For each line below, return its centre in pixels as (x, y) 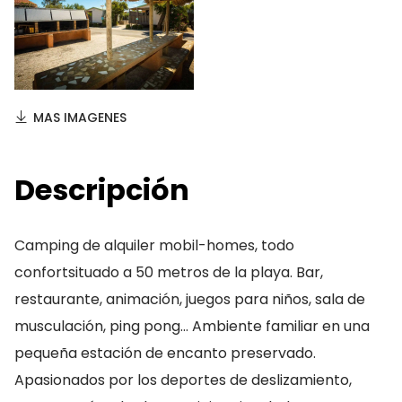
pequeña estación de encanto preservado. (165, 353)
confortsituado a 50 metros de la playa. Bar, (169, 272)
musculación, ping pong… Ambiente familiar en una (192, 326)
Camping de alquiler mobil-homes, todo (154, 245)
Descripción (102, 190)
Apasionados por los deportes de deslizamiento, (183, 380)
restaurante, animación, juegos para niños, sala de (190, 299)
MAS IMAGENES (80, 118)
